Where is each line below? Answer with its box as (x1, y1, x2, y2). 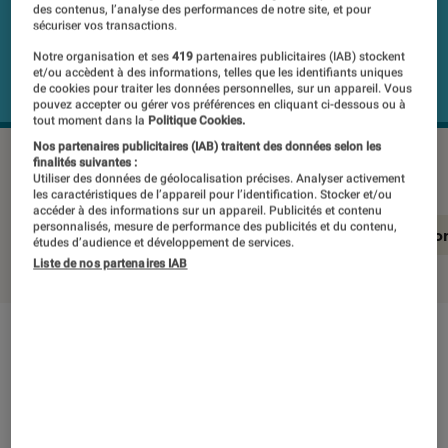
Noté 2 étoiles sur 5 (160, 408, 295, 427)
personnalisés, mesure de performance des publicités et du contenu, (33, 219, 398, 234)
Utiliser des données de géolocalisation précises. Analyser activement (33, 171, 406, 186)
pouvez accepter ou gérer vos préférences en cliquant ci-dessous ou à (33, 97, 407, 112)
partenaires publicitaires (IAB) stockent (193, 49, 406, 64)
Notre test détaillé (176, 225, 313, 245)
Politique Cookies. (145, 113, 246, 128)
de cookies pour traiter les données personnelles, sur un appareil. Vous (33, 81, 413, 96)
